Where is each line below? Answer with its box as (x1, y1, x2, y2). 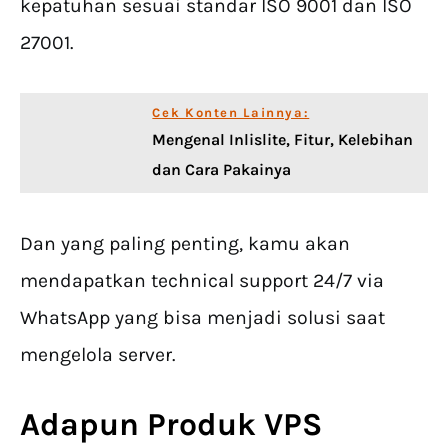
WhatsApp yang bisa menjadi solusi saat (20, 306, 385, 330)
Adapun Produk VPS (20, 406, 322, 444)
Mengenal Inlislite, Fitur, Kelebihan (152, 130, 414, 150)
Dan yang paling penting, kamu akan (20, 232, 350, 256)
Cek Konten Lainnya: (152, 105, 310, 121)
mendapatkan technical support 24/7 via (20, 269, 384, 293)
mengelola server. (20, 343, 175, 367)
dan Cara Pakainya (152, 160, 292, 180)
